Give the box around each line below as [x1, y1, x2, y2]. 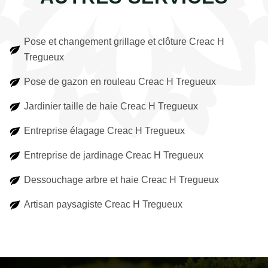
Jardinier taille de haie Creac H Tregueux [24, 101, 198, 111]
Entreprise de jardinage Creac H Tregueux [24, 150, 203, 160]
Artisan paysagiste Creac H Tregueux [24, 199, 182, 209]
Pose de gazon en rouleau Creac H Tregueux [24, 77, 216, 87]
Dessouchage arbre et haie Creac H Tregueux [24, 175, 219, 185]
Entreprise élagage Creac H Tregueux [24, 126, 185, 136]
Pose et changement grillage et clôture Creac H [24, 36, 224, 47]
